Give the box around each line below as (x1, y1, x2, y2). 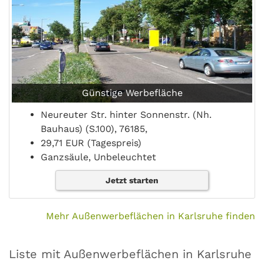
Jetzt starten (105, 175, 159, 185)
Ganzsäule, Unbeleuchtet (41, 151, 156, 163)
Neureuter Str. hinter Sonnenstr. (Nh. (41, 108, 212, 120)
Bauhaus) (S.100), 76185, (41, 123, 147, 134)
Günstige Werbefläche (81, 87, 183, 98)
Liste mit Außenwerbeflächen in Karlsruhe (9, 246, 252, 261)
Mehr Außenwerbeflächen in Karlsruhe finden (46, 210, 255, 222)
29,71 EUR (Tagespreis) (41, 137, 141, 148)
